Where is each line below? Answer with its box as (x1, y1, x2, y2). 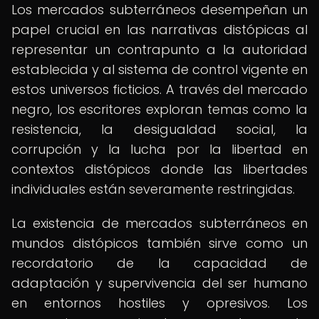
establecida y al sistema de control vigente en (11, 61, 308, 78)
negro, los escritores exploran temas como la (11, 100, 308, 118)
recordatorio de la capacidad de (11, 254, 308, 272)
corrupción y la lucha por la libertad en (11, 140, 308, 158)
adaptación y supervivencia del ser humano (11, 274, 308, 292)
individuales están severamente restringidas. (11, 180, 295, 198)
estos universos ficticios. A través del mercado (11, 80, 308, 98)
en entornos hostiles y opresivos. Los (11, 294, 308, 312)
